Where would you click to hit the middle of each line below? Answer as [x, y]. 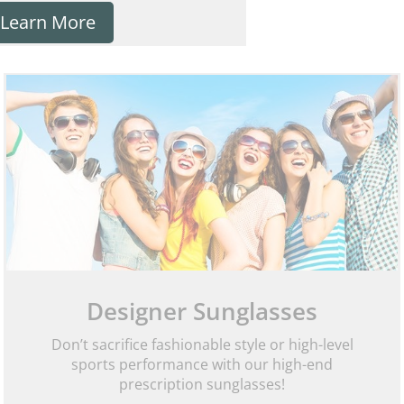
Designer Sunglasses [202, 312]
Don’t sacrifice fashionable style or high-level [202, 345]
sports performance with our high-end [202, 365]
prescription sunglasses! [202, 385]
